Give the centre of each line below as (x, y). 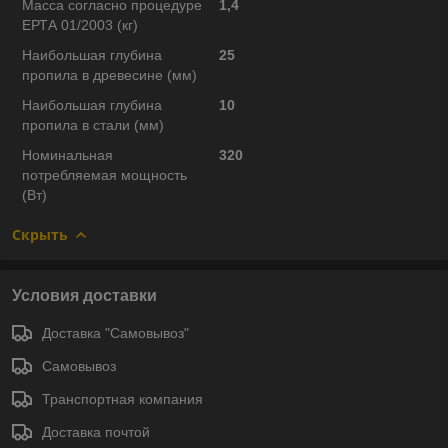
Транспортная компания (122, 398)
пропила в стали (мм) (93, 124)
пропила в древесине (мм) (109, 74)
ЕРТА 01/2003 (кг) (80, 24)
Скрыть (40, 234)
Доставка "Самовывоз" (115, 332)
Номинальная (67, 154)
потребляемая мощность (104, 174)
